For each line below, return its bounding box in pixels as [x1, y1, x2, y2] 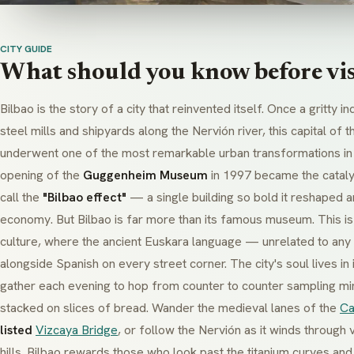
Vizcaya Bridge [36, 322, 118, 339]
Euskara [145, 233, 189, 250]
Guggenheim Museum [83, 167, 208, 184]
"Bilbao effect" [43, 189, 126, 206]
